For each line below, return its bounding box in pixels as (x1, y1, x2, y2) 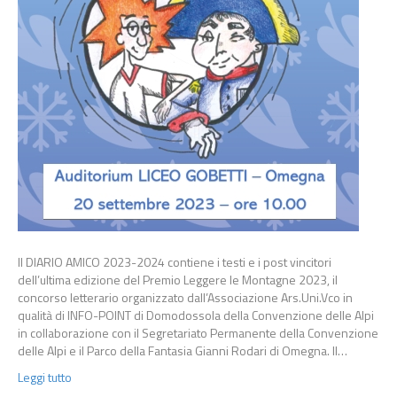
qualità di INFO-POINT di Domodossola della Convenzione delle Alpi (18, 306, 374, 324)
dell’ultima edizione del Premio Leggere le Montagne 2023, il (18, 270, 338, 289)
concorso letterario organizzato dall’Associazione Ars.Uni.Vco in (18, 288, 353, 307)
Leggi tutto (18, 368, 72, 386)
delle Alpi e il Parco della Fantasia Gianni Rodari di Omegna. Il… (18, 341, 347, 360)
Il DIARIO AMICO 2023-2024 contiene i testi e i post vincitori (18, 253, 331, 271)
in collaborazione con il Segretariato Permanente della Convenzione (18, 323, 378, 342)
